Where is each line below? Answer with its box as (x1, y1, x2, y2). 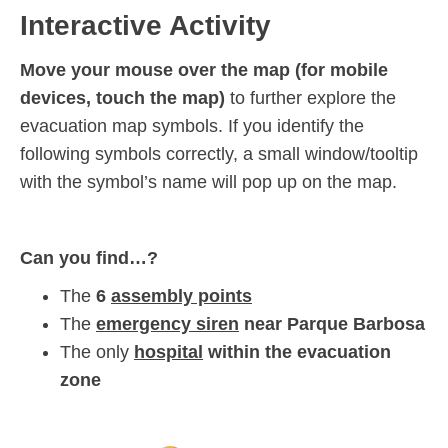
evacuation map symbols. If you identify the (20, 115, 364, 136)
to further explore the (225, 87, 396, 108)
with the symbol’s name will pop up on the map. (20, 171, 397, 192)
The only (60, 341, 134, 362)
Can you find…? (20, 247, 158, 268)
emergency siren (96, 313, 239, 334)
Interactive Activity (20, 9, 271, 41)
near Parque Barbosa (244, 313, 425, 334)
